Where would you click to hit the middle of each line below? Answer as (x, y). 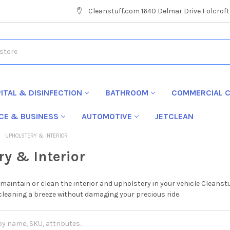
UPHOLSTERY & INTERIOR (37, 136)
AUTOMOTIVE (107, 116)
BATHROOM (127, 92)
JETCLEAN (174, 116)
